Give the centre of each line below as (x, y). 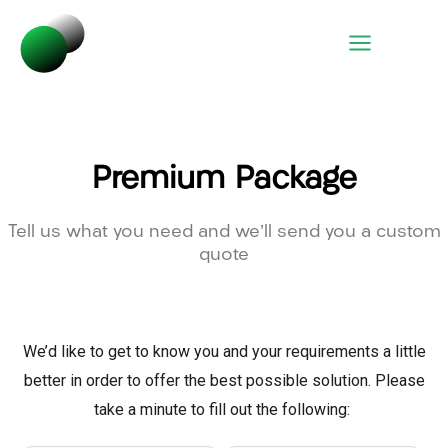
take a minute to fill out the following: (224, 409)
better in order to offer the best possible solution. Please (224, 380)
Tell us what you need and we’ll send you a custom (224, 232)
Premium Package (224, 180)
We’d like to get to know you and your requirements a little (224, 351)
